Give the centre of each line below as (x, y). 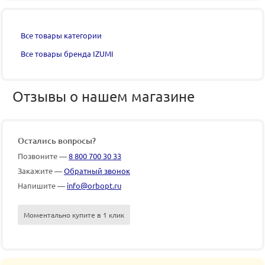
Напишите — (42, 185)
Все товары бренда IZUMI (67, 53)
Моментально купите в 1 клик (74, 214)
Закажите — (41, 170)
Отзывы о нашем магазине (104, 96)
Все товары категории (61, 35)
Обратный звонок (97, 170)
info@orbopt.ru (94, 185)
